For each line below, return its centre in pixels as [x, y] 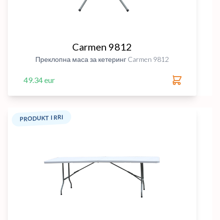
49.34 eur [39, 80]
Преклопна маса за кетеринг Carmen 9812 [102, 59]
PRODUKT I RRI [41, 118]
